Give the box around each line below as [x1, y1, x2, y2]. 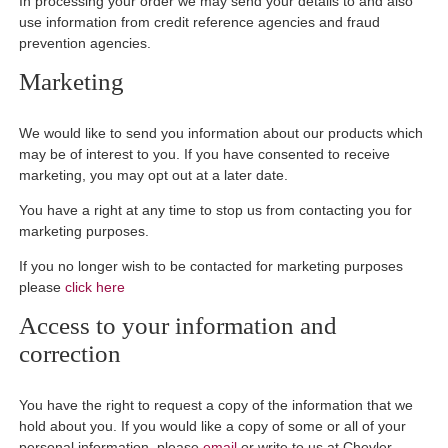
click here [65, 278, 126, 295]
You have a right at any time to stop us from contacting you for [19, 201, 413, 218]
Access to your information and [19, 312, 338, 340]
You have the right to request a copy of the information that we [19, 397, 414, 414]
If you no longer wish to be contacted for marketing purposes [19, 257, 404, 274]
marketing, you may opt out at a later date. [19, 166, 289, 183]
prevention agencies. [19, 34, 152, 51]
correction [19, 340, 122, 368]
